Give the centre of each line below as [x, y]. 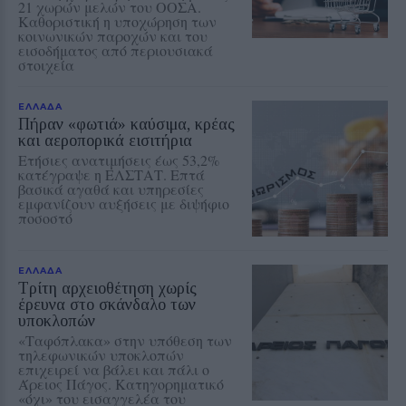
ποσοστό [45, 217]
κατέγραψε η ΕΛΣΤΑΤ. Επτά [111, 174]
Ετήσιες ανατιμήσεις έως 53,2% [119, 159]
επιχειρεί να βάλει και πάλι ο [114, 369]
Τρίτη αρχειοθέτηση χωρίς [107, 288]
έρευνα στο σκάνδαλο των [107, 304]
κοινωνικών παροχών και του [113, 35]
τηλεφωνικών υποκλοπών [101, 354]
